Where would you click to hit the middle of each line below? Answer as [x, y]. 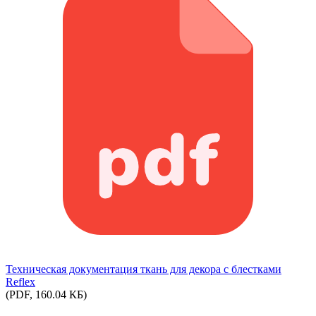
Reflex [20, 281]
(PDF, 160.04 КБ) [46, 294]
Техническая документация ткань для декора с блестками [144, 269]
